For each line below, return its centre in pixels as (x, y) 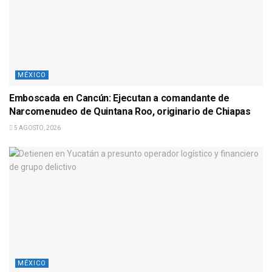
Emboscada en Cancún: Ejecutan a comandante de (119, 98)
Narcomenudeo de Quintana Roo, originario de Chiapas (130, 111)
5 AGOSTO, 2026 (37, 127)
